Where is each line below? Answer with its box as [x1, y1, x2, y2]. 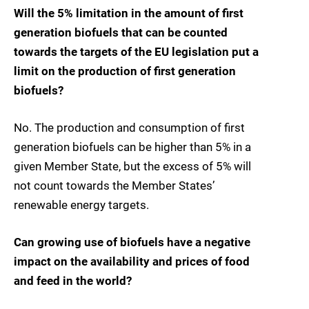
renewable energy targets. [14, 198, 149, 212]
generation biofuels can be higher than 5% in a [14, 140, 251, 154]
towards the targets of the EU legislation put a [14, 45, 259, 59]
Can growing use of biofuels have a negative [14, 235, 250, 250]
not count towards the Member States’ [14, 179, 215, 193]
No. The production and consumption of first [14, 121, 245, 135]
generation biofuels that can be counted [14, 26, 228, 40]
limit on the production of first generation [14, 64, 236, 79]
